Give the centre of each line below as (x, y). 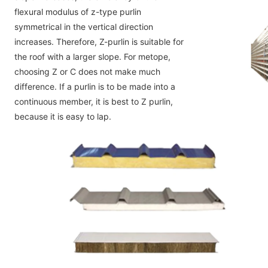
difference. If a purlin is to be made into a (95, 87)
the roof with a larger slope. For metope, (92, 57)
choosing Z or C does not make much (87, 72)
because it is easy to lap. (63, 117)
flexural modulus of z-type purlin (78, 12)
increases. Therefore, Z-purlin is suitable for (99, 42)
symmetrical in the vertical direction (84, 27)
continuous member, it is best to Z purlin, (94, 102)
